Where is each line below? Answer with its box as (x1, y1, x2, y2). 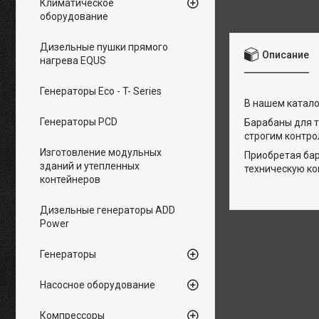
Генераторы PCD (40, 116, 117, 127)
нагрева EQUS (40, 55, 106, 66)
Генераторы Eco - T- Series (40, 85, 162, 97)
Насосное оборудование (40, 279, 155, 291)
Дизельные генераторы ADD (40, 204, 175, 216)
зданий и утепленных (40, 160, 140, 172)
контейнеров (40, 174, 100, 185)
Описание (262, 48, 309, 61)
